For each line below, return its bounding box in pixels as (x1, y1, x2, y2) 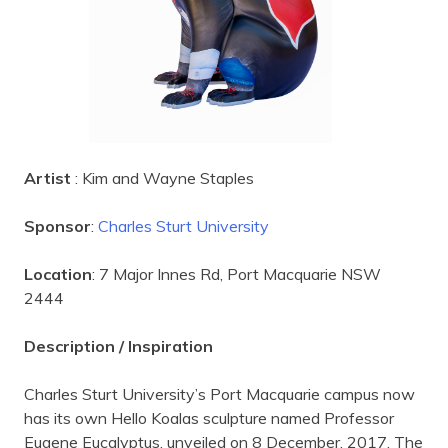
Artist (24, 167, 75, 188)
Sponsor (24, 215, 91, 236)
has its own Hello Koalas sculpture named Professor (24, 407, 394, 428)
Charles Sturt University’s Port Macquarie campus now (24, 383, 415, 404)
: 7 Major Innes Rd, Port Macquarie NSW (92, 263, 381, 284)
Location (24, 263, 92, 284)
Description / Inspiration (24, 335, 213, 356)
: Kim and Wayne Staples (75, 167, 254, 188)
